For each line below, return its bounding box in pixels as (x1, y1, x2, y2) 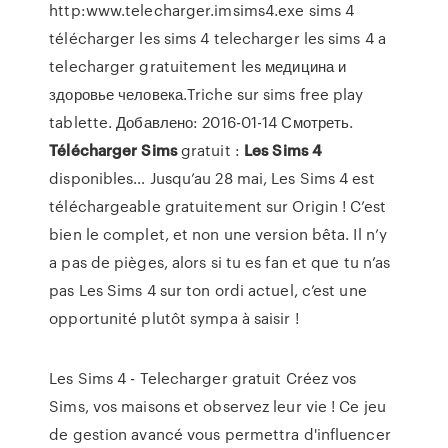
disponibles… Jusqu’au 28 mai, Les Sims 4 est (49, 167, 375, 189)
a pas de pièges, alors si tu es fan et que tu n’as (49, 251, 391, 273)
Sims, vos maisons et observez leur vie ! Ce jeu (49, 395, 386, 417)
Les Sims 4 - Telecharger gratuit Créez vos (49, 367, 357, 389)
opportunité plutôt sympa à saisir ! (49, 307, 299, 329)
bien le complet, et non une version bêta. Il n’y (49, 223, 388, 245)
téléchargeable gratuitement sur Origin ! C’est (49, 195, 386, 217)
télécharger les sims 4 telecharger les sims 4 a (49, 27, 386, 49)
